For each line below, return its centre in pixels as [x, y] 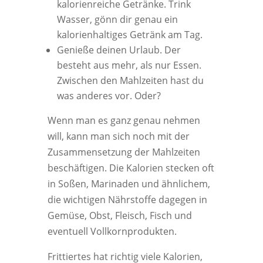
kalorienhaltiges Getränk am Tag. [129, 35]
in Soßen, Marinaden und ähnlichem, [129, 184]
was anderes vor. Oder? [109, 96]
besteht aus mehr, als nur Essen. [129, 65]
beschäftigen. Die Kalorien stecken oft [131, 168]
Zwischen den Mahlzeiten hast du [130, 80]
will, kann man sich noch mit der [118, 136]
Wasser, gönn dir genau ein [117, 19]
